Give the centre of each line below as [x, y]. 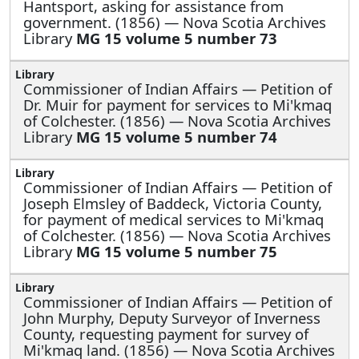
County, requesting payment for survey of [166, 333]
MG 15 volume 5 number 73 [177, 38]
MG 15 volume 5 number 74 [177, 136]
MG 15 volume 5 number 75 [177, 251]
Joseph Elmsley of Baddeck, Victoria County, [173, 203]
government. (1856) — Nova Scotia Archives [175, 22]
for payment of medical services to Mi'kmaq [173, 219]
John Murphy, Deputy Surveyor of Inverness [172, 317]
